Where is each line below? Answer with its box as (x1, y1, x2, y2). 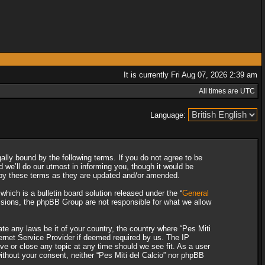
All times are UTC (199, 87, 255, 95)
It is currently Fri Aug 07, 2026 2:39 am (124, 70, 257, 79)
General (182, 189, 209, 198)
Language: (150, 111, 188, 119)
